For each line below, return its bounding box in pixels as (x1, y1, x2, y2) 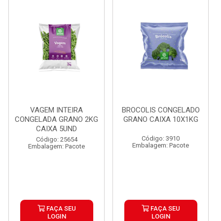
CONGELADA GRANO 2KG (15, 115, 98, 124)
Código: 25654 (36, 136, 77, 143)
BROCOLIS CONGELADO (121, 106, 200, 114)
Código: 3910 (142, 135, 180, 142)
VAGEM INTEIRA (30, 106, 83, 114)
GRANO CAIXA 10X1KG (123, 115, 198, 124)
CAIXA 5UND (36, 124, 77, 133)
